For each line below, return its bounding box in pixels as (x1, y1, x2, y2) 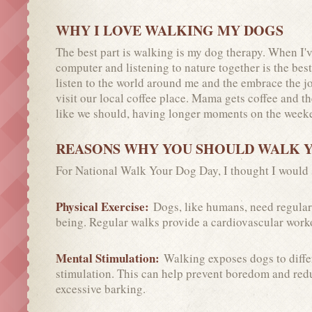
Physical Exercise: (56, 197, 153, 215)
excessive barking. (56, 280, 146, 297)
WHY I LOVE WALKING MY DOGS (56, 19, 283, 40)
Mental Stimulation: (56, 249, 164, 267)
